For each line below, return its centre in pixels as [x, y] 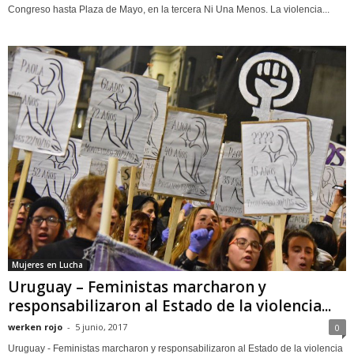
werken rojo [35, 327]
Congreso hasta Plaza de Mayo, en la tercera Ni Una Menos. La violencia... [169, 10]
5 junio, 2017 [101, 327]
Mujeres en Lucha [47, 265]
